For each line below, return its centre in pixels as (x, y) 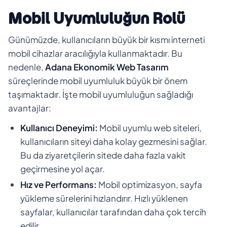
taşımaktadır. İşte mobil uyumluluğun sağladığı (101, 94)
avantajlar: (30, 108)
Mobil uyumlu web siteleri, (150, 127)
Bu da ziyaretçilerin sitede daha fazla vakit (103, 155)
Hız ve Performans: (59, 184)
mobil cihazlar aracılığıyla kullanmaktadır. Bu (95, 53)
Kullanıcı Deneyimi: (59, 127)
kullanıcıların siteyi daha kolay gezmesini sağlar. (114, 141)
